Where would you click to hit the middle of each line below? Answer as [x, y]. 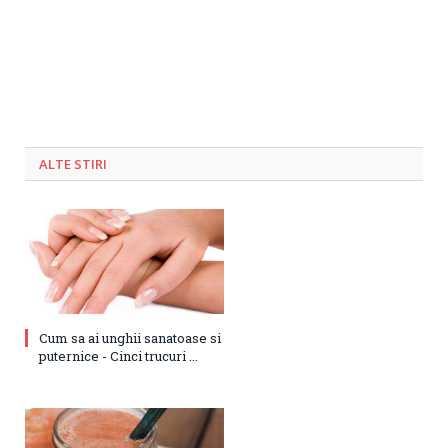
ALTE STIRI [73, 163]
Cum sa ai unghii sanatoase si [130, 337]
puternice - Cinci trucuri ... [118, 355]
